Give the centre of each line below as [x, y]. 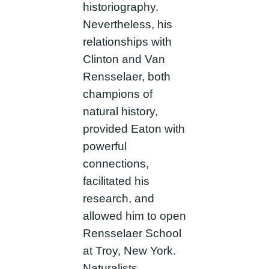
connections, [116, 164]
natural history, [120, 112]
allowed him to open [134, 216]
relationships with [127, 42]
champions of [117, 94]
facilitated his [116, 181]
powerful [104, 147]
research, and [118, 199]
